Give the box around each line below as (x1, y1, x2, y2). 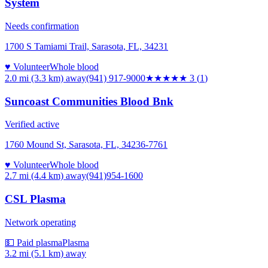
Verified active (5, 119, 59, 130)
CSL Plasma (5, 193, 66, 205)
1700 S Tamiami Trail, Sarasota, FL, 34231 (5, 41, 168, 51)
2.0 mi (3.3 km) (5, 72, 63, 83)
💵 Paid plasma (5, 237, 62, 248)
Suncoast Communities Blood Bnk (5, 95, 173, 108)
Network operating (5, 217, 76, 227)
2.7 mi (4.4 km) (5, 170, 63, 181)
